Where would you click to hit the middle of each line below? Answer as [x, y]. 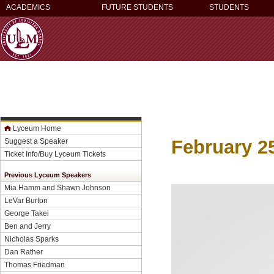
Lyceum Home [37, 128]
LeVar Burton [26, 200]
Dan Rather [24, 252]
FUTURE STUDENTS [137, 7]
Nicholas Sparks [31, 239]
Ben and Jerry [28, 226]
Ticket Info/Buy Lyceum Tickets [55, 154]
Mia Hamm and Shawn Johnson [57, 187]
